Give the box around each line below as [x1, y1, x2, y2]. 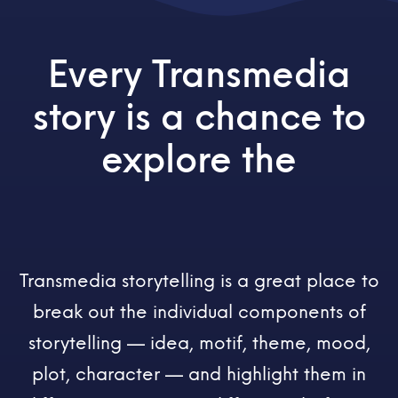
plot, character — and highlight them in [32, 362, 366, 385]
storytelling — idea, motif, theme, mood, [28, 331, 370, 354]
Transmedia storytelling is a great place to [19, 269, 379, 291]
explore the [101, 139, 297, 182]
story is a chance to [32, 96, 366, 139]
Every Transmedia [47, 53, 351, 97]
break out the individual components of [32, 300, 366, 322]
